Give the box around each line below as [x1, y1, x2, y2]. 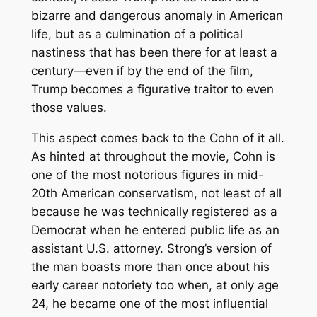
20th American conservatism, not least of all [30, 185, 282, 200]
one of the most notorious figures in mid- [30, 167, 264, 182]
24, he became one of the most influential [30, 296, 268, 311]
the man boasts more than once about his [30, 259, 270, 274]
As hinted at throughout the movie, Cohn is [30, 149, 275, 163]
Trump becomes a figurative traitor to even [30, 82, 274, 97]
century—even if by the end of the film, [30, 64, 253, 79]
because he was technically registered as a [30, 204, 277, 219]
